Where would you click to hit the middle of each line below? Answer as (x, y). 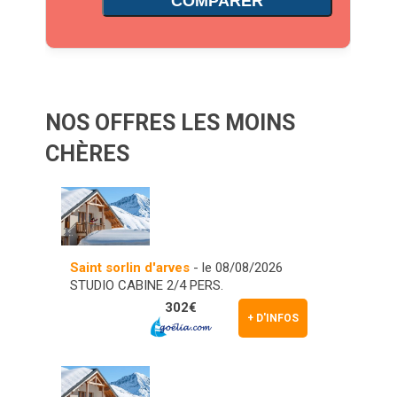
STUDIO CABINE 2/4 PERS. (146, 286)
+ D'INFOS (273, 319)
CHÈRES (88, 153)
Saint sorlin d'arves (129, 268)
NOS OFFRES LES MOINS (171, 122)
